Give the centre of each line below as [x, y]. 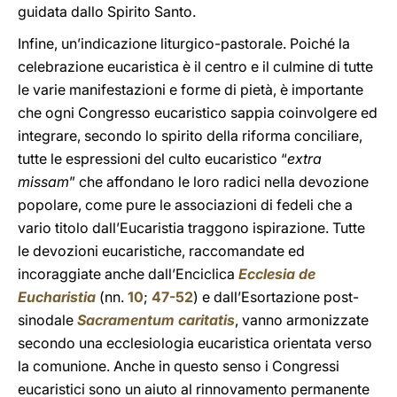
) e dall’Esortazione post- [276, 297]
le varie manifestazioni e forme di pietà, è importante [191, 90]
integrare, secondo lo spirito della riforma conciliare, [190, 136]
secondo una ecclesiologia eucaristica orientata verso [195, 343]
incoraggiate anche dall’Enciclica [128, 274]
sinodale [47, 320]
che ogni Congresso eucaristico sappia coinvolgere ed [198, 113]
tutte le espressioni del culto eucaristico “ [152, 159]
